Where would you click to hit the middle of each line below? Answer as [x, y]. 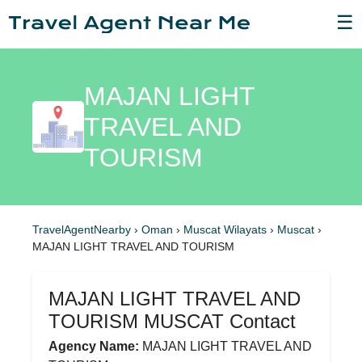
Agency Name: [94, 346]
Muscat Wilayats [227, 229]
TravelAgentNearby [82, 229]
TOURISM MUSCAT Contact [172, 321]
